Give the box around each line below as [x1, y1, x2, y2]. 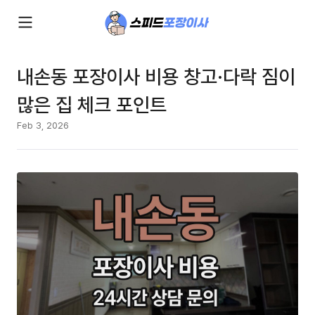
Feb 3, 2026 [17, 119, 69, 131]
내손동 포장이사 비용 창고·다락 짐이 [17, 63, 295, 89]
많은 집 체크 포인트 [17, 91, 167, 117]
